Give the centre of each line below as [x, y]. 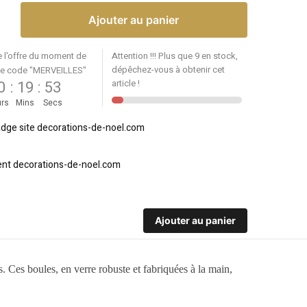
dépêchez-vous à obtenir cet [169, 69]
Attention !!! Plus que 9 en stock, [175, 56]
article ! [126, 83]
